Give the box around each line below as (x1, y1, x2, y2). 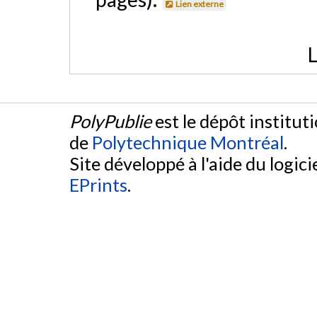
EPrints (69, 174, 127, 196)
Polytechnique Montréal (92, 132, 284, 154)
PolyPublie (69, 110, 151, 132)
